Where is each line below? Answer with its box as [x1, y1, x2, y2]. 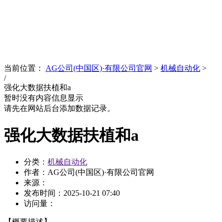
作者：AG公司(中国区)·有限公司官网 [24, 168, 154, 176]
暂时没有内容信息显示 [4, 94, 83, 103]
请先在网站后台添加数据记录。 [4, 104, 115, 113]
